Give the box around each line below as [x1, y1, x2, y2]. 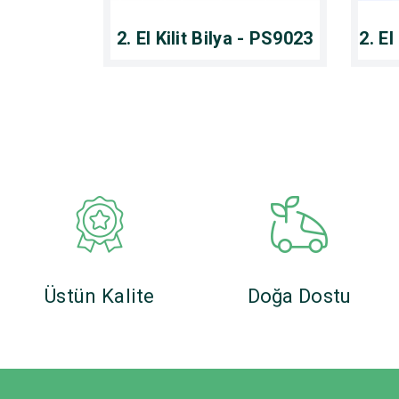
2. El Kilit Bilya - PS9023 [116, 27, 313, 49]
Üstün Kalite [45, 284, 155, 307]
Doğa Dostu [247, 284, 352, 307]
